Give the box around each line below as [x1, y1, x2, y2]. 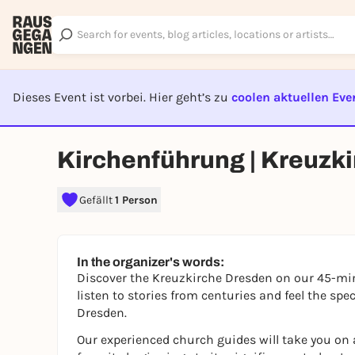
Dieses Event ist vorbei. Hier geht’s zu [13, 90, 231, 105]
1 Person [115, 193, 158, 207]
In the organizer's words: [77, 255, 224, 269]
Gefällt [79, 193, 115, 207]
